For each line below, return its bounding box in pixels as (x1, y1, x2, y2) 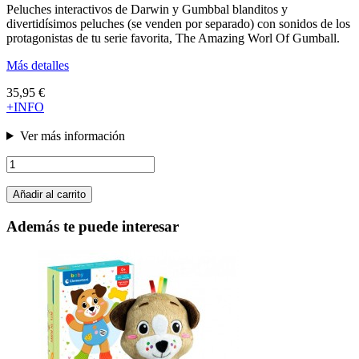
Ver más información (19, 128, 125, 143)
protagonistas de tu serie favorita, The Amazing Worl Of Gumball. (6, 30, 340, 45)
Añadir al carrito (13, 188, 86, 200)
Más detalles (6, 58, 69, 72)
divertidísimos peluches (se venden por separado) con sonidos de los (6, 16, 350, 30)
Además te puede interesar (6, 217, 179, 235)
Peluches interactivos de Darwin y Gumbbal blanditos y (6, 2, 288, 16)
